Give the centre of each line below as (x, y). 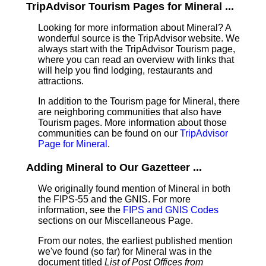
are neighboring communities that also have (130, 112)
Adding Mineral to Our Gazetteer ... (114, 167)
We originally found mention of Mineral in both (134, 189)
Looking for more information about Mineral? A (134, 28)
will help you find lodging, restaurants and (125, 70)
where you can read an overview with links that (136, 60)
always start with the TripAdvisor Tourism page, (137, 49)
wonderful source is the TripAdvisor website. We (139, 38)
